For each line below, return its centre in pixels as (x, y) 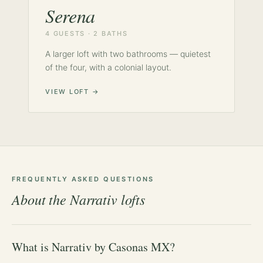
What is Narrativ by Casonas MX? (93, 247)
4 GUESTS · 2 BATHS (87, 33)
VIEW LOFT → (73, 91)
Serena (70, 15)
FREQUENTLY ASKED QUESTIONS (83, 179)
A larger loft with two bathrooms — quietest (128, 53)
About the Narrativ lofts (79, 199)
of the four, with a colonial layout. (108, 67)
